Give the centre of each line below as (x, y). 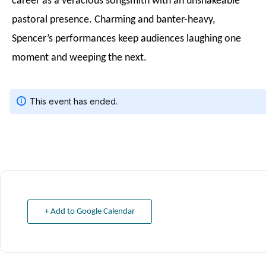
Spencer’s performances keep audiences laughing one (126, 39)
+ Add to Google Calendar (90, 212)
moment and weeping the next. (79, 58)
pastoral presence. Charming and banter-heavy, (113, 20)
